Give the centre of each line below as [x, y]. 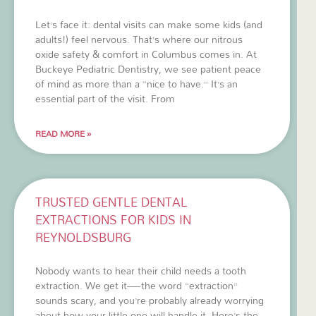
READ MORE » [63, 133]
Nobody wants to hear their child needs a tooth [141, 270]
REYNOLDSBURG [83, 237]
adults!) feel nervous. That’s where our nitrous [139, 39]
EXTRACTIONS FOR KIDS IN [113, 219]
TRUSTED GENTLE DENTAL [111, 202]
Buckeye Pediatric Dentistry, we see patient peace [148, 68]
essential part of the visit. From [105, 98]
